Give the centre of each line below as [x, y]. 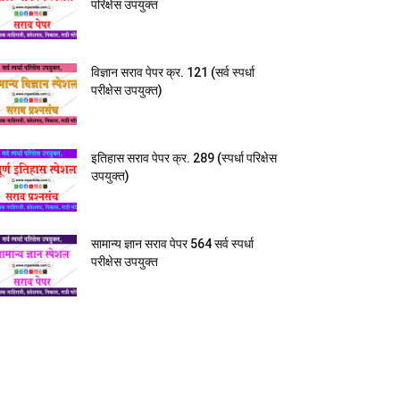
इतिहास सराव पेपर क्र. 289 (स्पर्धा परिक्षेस [184, 158]
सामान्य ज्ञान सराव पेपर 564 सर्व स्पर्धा [172, 244]
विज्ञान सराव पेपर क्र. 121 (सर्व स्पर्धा [173, 72]
